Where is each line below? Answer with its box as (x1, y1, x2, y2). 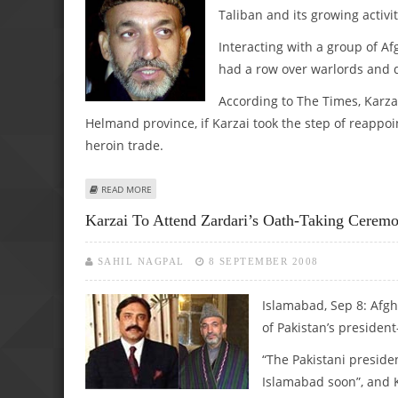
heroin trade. (85, 136, 163, 154)
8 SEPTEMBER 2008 (208, 256, 319, 267)
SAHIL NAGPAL (97, 256, 185, 267)
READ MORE (101, 182, 152, 195)
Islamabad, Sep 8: (262, 297, 370, 314)
